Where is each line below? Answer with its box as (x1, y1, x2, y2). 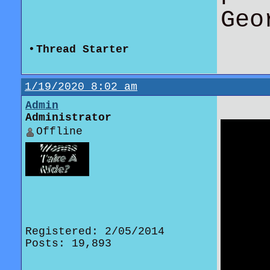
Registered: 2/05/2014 (25, 225, 165, 237)
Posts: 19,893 (25, 237, 111, 250)
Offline (36, 125, 83, 137)
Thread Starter (36, 43, 129, 55)
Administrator (25, 111, 111, 124)
